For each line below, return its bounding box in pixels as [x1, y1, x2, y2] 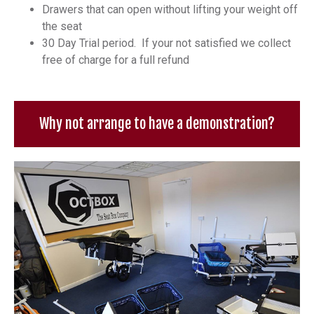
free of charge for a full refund [42, 53, 189, 67]
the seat [42, 19, 82, 33]
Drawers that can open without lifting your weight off [42, 2, 298, 16]
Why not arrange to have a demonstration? [39, 114, 275, 132]
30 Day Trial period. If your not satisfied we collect [42, 36, 291, 50]
